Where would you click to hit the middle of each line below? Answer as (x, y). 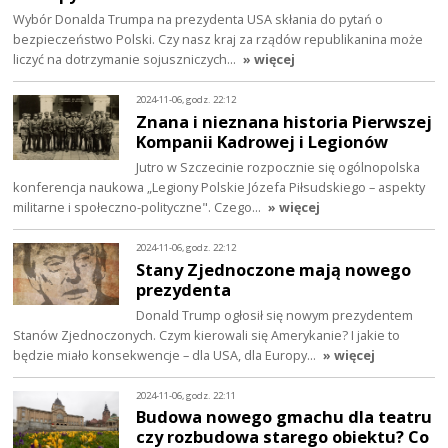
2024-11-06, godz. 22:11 (186, 395)
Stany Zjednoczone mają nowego (274, 269)
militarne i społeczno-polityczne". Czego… (139, 206)
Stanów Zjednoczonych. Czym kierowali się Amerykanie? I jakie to (207, 334)
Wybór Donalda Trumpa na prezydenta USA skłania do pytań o (198, 18)
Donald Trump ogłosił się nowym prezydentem (275, 314)
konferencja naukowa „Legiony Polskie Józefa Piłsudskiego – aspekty (219, 186)
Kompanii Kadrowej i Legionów (262, 141)
